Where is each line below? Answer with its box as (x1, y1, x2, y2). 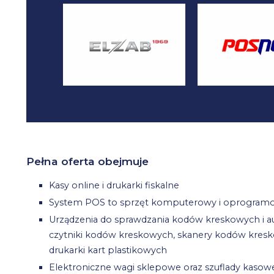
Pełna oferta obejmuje (26, 154, 149, 168)
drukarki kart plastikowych (49, 244, 168, 256)
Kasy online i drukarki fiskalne (49, 180, 180, 191)
